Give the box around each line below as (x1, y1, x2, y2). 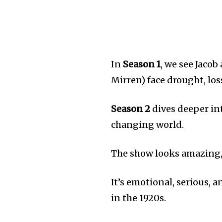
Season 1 (123, 58, 161, 70)
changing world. (111, 119, 184, 130)
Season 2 (111, 103, 151, 114)
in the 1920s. (111, 192, 166, 204)
